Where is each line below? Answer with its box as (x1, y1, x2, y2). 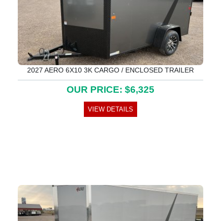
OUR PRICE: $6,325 (67, 84, 154, 95)
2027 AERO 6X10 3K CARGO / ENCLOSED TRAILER (27, 66, 194, 74)
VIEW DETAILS (88, 105, 133, 113)
